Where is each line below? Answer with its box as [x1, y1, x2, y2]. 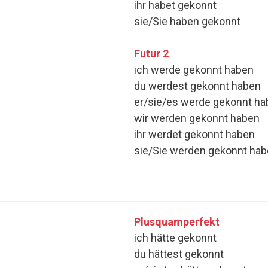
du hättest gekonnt [134, 248, 224, 261]
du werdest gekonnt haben [134, 80, 261, 93]
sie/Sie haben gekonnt [134, 15, 240, 28]
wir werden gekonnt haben [134, 112, 260, 125]
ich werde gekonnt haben [134, 63, 254, 77]
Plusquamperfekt [134, 215, 220, 229]
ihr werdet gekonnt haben [134, 128, 255, 141]
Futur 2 [134, 47, 169, 60]
